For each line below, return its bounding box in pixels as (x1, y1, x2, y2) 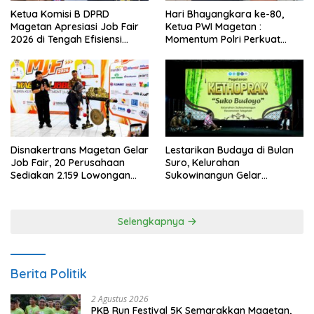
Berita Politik (11, 266, 87, 282)
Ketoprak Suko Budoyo (165, 182, 275, 195)
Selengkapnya (117, 215, 187, 228)
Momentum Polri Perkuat (165, 32, 280, 46)
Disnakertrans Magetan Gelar (11, 144, 149, 157)
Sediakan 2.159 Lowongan (11, 169, 130, 182)
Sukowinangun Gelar (165, 169, 261, 182)
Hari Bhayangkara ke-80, (165, 7, 284, 20)
